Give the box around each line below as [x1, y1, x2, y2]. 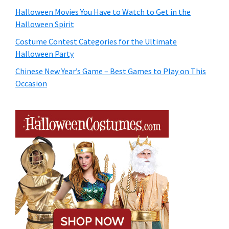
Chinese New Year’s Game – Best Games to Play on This [15, 66, 206, 77]
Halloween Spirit [15, 19, 74, 30]
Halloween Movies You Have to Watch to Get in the [15, 7, 191, 17]
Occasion [15, 78, 47, 89]
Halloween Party [15, 49, 74, 59]
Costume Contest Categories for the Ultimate [15, 36, 177, 47]
